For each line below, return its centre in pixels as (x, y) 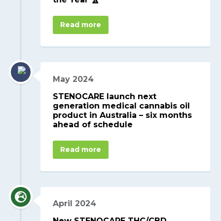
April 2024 (75, 204)
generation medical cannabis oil (122, 106)
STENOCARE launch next (105, 96)
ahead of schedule (93, 124)
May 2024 (74, 79)
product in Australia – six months (123, 115)
